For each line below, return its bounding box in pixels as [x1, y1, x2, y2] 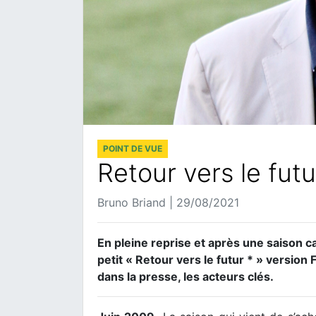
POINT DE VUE [103, 142, 162, 154]
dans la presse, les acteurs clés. [97, 269, 274, 284]
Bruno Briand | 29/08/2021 [97, 195, 239, 209]
